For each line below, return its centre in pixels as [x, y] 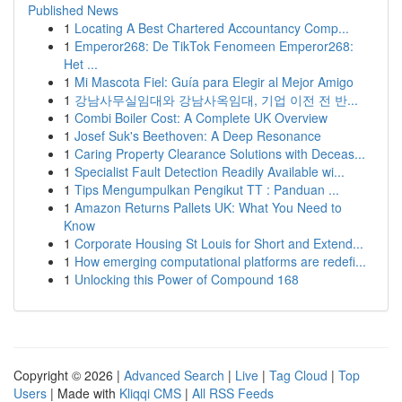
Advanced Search [174, 375]
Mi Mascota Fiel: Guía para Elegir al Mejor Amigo [214, 82]
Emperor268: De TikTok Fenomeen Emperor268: [214, 46]
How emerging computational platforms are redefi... [220, 261]
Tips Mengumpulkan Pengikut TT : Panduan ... [207, 189]
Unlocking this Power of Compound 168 [187, 279]
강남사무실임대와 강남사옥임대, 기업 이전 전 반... [216, 100]
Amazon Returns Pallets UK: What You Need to [208, 207]
